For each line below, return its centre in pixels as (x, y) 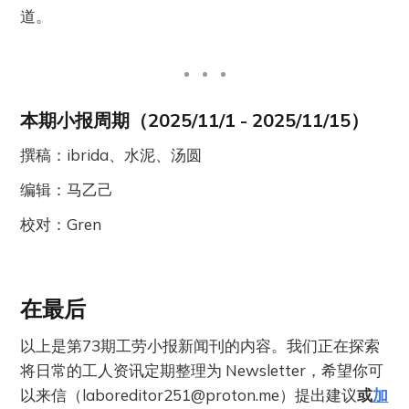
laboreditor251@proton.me (181, 394)
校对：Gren (61, 224)
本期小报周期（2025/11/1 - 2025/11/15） (195, 120)
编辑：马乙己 (67, 189)
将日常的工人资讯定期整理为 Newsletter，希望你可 (202, 370)
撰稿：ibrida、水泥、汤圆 (111, 154)
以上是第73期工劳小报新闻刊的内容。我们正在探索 (200, 345)
